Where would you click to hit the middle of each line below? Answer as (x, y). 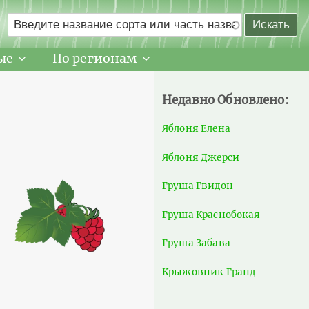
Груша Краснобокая (211, 215)
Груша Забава (196, 243)
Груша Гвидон (198, 186)
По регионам (95, 59)
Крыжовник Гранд (209, 272)
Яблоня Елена (196, 129)
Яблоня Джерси (201, 157)
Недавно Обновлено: (226, 100)
